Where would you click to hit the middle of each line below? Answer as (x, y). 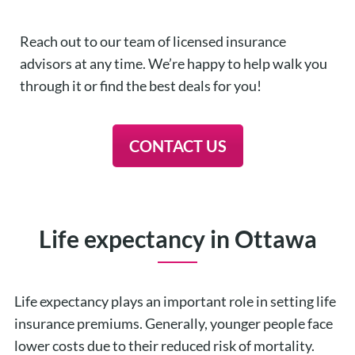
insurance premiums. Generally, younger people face (173, 323)
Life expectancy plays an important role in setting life (175, 301)
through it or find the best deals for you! (141, 85)
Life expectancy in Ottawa (177, 238)
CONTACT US (177, 145)
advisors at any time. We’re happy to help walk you (174, 63)
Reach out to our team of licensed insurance (153, 41)
